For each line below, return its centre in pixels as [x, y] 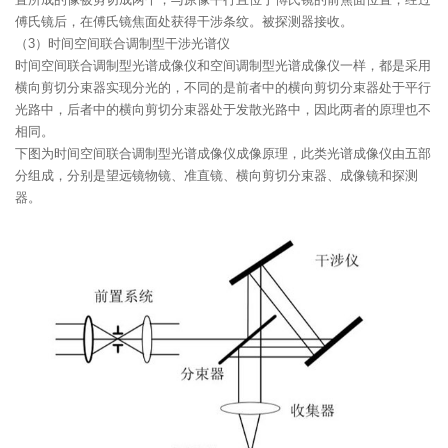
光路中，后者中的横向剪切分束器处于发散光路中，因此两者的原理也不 [223, 109]
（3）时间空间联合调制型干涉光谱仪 [122, 43]
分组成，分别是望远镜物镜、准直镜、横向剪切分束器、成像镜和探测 [216, 175]
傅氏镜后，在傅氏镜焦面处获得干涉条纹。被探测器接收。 [184, 21]
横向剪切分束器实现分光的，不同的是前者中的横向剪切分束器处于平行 [223, 87]
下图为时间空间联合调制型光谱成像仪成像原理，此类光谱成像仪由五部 [223, 153]
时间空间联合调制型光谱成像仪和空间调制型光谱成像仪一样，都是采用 [223, 65]
